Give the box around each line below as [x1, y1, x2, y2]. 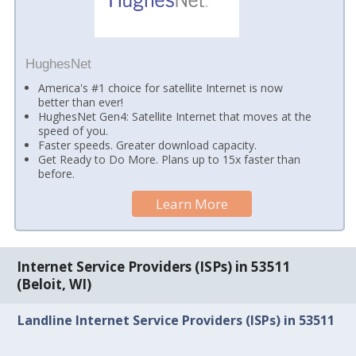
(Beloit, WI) [17, 274, 92, 293]
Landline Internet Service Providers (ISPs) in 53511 [17, 311, 335, 330]
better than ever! [38, 94, 124, 110]
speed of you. [38, 122, 109, 138]
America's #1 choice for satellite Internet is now [38, 79, 284, 95]
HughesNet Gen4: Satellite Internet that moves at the [38, 108, 312, 124]
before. [38, 165, 75, 181]
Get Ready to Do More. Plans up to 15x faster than [38, 151, 301, 167]
